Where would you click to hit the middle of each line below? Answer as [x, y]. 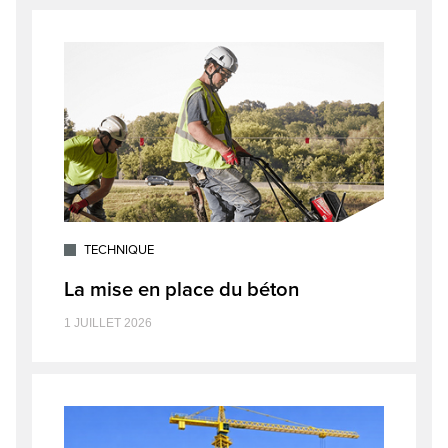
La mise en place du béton [181, 290]
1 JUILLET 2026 [108, 323]
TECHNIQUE [119, 250]
